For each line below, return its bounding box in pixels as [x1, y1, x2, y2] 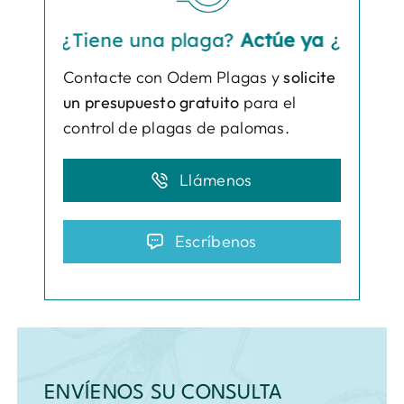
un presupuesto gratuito [63, 91, 240, 113]
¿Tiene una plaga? [16, 27, 190, 51]
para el [239, 91, 297, 113]
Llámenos [179, 169, 252, 190]
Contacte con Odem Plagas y [63, 66, 284, 87]
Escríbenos [174, 230, 257, 252]
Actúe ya [189, 27, 280, 51]
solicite [283, 66, 336, 87]
